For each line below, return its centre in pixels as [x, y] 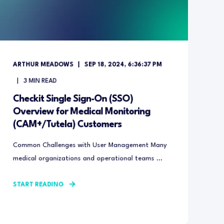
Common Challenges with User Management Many [90, 145]
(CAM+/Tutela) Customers [67, 124]
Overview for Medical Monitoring [81, 112]
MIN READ [43, 81]
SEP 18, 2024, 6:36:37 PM [123, 65]
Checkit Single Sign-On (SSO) [73, 99]
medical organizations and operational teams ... [88, 158]
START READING [38, 185]
